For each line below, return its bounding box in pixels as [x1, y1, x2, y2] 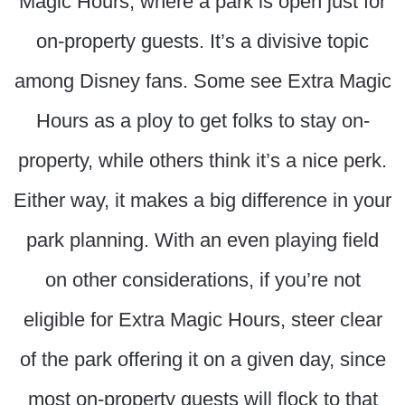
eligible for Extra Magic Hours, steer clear [23, 308, 382, 332]
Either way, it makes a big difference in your [14, 189, 391, 212]
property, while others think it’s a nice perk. [18, 149, 387, 173]
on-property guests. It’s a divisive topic [36, 30, 369, 53]
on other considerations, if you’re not [44, 268, 361, 292]
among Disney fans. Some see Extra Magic [14, 70, 391, 93]
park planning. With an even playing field [26, 229, 379, 252]
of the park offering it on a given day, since [19, 348, 386, 372]
